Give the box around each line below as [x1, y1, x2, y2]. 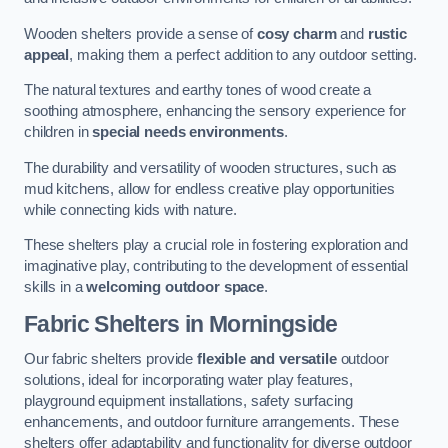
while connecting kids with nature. [24, 201, 238, 218]
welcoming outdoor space [86, 279, 264, 296]
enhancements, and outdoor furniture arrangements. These [24, 414, 400, 431]
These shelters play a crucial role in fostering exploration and [24, 237, 408, 254]
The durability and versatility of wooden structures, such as [24, 159, 398, 176]
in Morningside [179, 310, 338, 337]
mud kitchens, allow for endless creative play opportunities [24, 180, 395, 197]
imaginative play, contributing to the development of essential [24, 258, 408, 275]
